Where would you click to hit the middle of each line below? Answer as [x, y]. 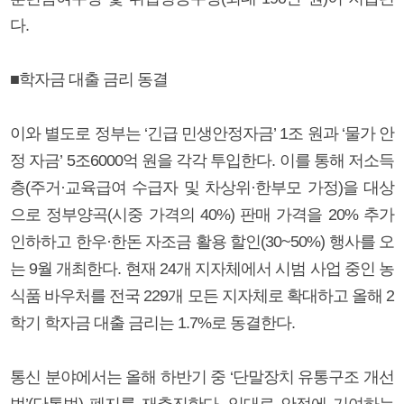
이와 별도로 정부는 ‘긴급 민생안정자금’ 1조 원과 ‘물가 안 [202, 133]
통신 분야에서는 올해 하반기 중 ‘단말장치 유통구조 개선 [202, 376]
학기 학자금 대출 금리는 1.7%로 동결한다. [152, 322]
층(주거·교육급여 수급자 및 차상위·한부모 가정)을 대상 [202, 187]
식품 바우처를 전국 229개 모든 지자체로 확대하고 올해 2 [202, 295]
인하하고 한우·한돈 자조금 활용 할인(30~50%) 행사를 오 [202, 241]
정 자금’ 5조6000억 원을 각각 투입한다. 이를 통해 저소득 [202, 160]
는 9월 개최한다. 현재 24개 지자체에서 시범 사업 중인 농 [202, 268]
